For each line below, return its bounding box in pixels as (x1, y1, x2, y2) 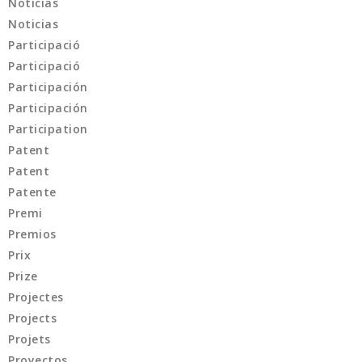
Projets (8, 331, 51, 347)
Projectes (8, 289, 64, 305)
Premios (8, 226, 57, 242)
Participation (8, 121, 88, 137)
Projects (8, 310, 57, 326)
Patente (8, 184, 57, 200)
